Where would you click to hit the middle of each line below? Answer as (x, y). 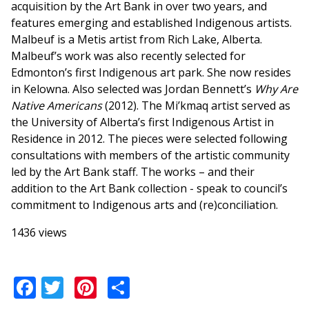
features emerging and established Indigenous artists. (151, 23)
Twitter (100, 285)
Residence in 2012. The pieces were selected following (149, 139)
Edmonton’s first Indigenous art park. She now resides (151, 73)
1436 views (39, 233)
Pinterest (143, 285)
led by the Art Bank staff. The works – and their (133, 172)
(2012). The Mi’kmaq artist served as (196, 106)
